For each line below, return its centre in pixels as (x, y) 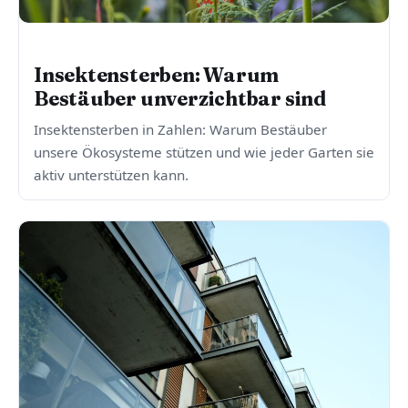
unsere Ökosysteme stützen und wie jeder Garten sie (204, 153)
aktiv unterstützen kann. (111, 175)
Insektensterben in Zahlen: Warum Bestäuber (180, 130)
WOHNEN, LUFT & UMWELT (112, 50)
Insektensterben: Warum (157, 76)
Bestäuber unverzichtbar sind (180, 99)
